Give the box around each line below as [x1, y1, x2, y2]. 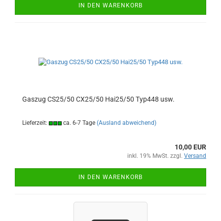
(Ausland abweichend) [97, 119, 156, 126]
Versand [184, 152, 206, 159]
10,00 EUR [175, 143, 206, 151]
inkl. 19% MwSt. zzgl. [127, 152, 184, 159]
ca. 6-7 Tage [62, 119, 95, 126]
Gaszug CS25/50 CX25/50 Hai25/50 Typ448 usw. [22, 95, 175, 103]
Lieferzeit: [22, 119, 49, 126]
